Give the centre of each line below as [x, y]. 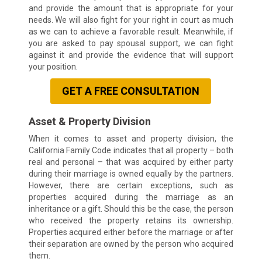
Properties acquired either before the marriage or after [131, 232]
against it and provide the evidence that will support [131, 55]
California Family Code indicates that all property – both [131, 151]
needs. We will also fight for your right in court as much [131, 20]
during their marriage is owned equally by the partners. [131, 174]
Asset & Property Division [89, 122]
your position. [53, 67]
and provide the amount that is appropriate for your [131, 8]
